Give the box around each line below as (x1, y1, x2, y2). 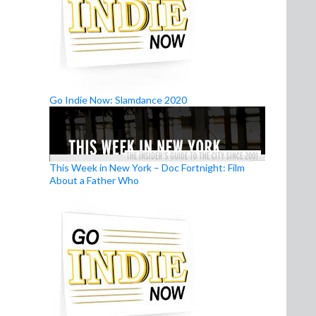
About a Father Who (49, 174, 139, 186)
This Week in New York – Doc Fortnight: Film (49, 161, 245, 174)
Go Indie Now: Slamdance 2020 (49, 94, 187, 106)
